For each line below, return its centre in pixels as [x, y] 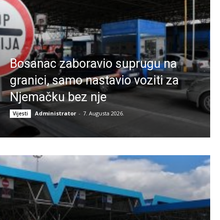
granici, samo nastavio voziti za [94, 81]
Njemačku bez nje [58, 97]
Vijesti [20, 114]
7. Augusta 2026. [104, 113]
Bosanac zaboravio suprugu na [93, 64]
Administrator [55, 113]
